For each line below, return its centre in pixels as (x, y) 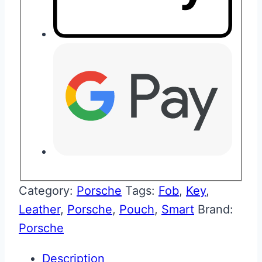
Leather (39, 209)
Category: (48, 190)
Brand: (216, 209)
